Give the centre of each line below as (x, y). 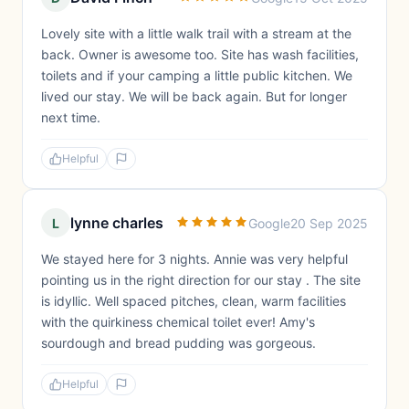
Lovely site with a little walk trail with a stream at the (196, 33)
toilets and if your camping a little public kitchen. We (197, 75)
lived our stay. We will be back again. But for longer (194, 96)
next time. (71, 117)
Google (269, 223)
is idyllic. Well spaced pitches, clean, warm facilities (194, 301)
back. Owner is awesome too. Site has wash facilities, (200, 54)
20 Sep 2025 (329, 223)
